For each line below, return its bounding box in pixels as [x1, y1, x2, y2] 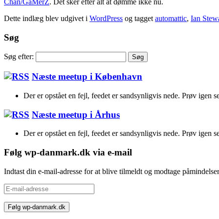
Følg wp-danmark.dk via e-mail [4, 147, 132, 158]
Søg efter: [4, 52, 34, 61]
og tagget [123, 14, 155, 23]
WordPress [89, 14, 123, 23]
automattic [155, 14, 187, 23]
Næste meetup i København [32, 71, 142, 82]
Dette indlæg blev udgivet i [4, 14, 89, 23]
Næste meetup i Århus [32, 109, 120, 120]
